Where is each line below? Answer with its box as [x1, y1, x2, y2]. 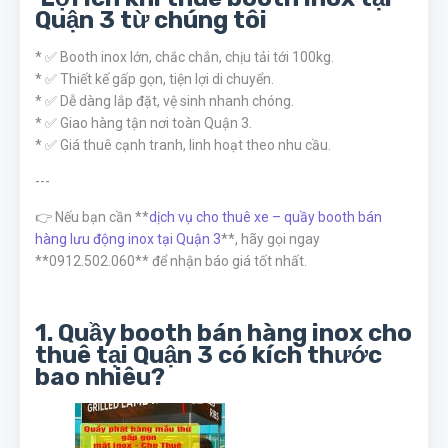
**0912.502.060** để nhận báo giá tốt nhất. [35, 253, 307, 269]
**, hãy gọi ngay [221, 231, 320, 247]
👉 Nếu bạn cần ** [35, 209, 149, 225]
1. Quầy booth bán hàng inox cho [35, 319, 412, 347]
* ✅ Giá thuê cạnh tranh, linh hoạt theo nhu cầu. [35, 137, 331, 153]
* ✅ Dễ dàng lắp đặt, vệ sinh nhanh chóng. [35, 93, 294, 109]
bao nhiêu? [35, 363, 165, 391]
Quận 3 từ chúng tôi [35, 6, 267, 34]
